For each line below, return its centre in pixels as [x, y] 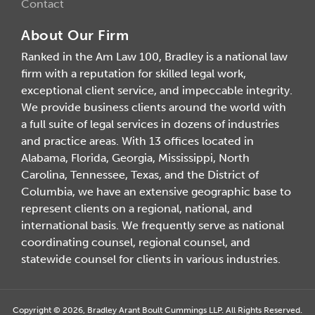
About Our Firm [75, 36]
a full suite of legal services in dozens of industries [150, 124]
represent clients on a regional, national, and [137, 208]
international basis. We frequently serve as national [153, 225]
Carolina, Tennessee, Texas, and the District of [140, 174]
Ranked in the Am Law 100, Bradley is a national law [154, 56]
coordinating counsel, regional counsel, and [136, 242]
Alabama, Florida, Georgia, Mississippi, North [135, 157]
